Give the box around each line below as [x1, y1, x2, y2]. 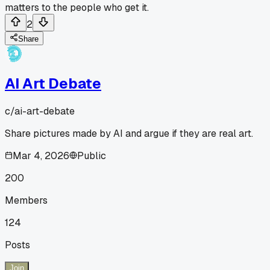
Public [77, 149, 106, 162]
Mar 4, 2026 [13, 149, 69, 162]
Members [5, 193, 48, 207]
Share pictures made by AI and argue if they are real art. [5, 127, 253, 140]
